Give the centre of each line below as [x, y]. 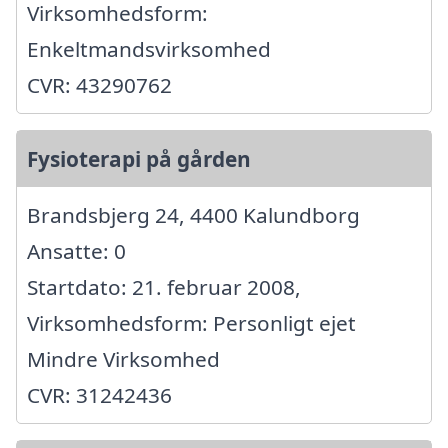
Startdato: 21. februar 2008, [164, 287]
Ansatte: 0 [76, 251]
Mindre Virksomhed [123, 359]
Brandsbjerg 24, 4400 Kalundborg [193, 215]
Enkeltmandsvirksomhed [149, 49]
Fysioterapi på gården [139, 159]
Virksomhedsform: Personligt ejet [191, 323]
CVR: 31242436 [99, 395]
